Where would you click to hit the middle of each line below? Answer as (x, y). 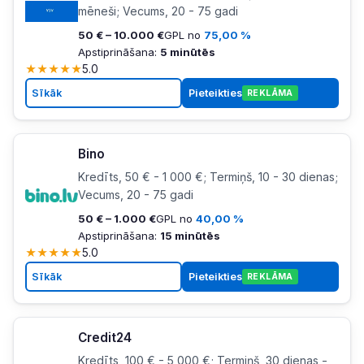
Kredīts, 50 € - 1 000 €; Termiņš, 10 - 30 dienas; (208, 177)
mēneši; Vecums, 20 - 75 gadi (158, 11)
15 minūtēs (190, 236)
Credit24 (104, 338)
